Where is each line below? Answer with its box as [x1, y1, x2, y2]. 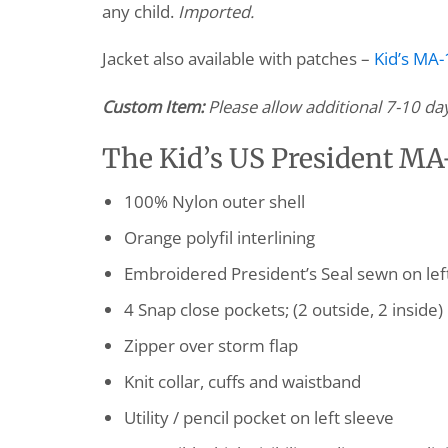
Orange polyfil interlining [123, 225, 315, 249]
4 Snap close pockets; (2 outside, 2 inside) [123, 297, 443, 321]
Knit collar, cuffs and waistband [123, 369, 361, 393]
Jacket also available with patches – [102, 47, 374, 71]
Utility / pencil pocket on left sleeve [123, 405, 394, 429]
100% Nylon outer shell [123, 189, 305, 213]
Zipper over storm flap [123, 333, 298, 357]
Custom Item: [102, 94, 208, 118]
